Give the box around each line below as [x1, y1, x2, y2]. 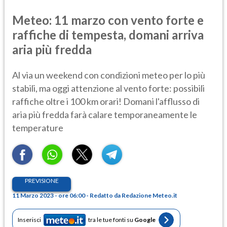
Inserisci [18, 216, 41, 224]
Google [134, 216, 156, 224]
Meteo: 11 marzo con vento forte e [12, 12, 204, 27]
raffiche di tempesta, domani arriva [12, 27, 204, 42]
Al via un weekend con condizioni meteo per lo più [12, 69, 205, 81]
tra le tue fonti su [88, 216, 134, 224]
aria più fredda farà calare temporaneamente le [12, 108, 197, 120]
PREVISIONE [24, 176, 59, 184]
